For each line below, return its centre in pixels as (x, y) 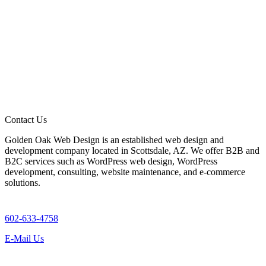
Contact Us (26, 120)
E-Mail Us (24, 239)
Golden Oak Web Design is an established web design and (114, 140)
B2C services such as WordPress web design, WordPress (111, 161)
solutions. (23, 183)
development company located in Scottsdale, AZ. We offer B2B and (132, 151)
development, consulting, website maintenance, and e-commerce (125, 172)
